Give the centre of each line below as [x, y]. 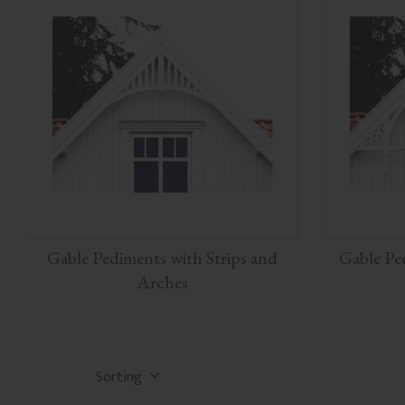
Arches [162, 282]
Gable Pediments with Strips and [162, 257]
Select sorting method [74, 367]
